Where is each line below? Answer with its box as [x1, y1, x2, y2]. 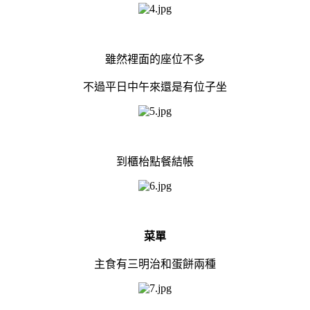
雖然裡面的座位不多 [105, 53, 205, 65]
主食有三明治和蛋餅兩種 [94, 257, 216, 270]
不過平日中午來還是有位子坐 [83, 80, 227, 93]
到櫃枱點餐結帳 [116, 155, 194, 167]
